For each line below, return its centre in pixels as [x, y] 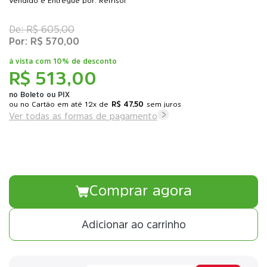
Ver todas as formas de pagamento [83, 116]
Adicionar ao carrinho [133, 224]
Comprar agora [140, 190]
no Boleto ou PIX [39, 95]
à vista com [31, 61]
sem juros [164, 104]
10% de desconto [85, 61]
